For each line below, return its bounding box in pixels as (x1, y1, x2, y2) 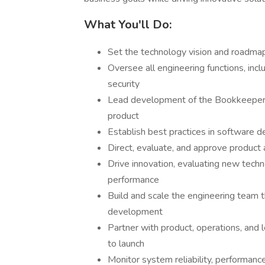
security (108, 77, 140, 91)
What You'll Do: (84, 17, 172, 33)
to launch (108, 237, 144, 250)
